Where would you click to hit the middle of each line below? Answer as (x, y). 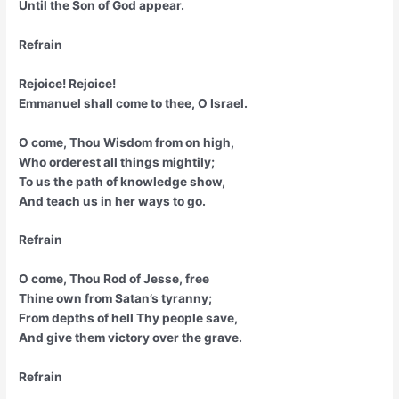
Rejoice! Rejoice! (68, 83)
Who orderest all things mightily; (117, 162)
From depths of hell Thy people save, (129, 318)
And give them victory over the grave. (131, 338)
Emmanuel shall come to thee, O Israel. (134, 103)
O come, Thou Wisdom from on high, (127, 142)
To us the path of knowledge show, (122, 181)
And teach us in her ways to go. (113, 201)
